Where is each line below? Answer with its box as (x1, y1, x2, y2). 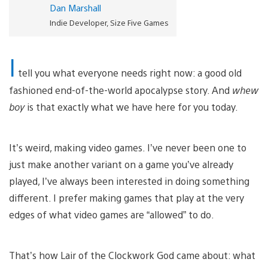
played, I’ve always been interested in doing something (9, 174, 249, 187)
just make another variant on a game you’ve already (9, 157, 233, 170)
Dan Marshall (49, 1, 101, 13)
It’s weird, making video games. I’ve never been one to (9, 141, 246, 154)
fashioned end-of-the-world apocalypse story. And (9, 83, 232, 96)
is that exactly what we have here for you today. (25, 100, 238, 113)
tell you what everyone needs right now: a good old (16, 66, 242, 79)
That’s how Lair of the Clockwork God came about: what (9, 248, 255, 261)
